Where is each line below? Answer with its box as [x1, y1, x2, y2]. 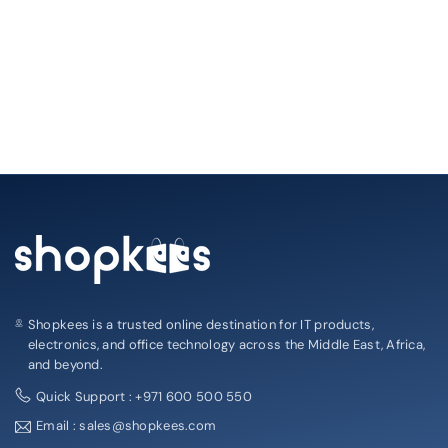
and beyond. [27, 355, 103, 373]
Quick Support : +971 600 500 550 [36, 387, 252, 405]
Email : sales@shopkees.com [36, 416, 217, 434]
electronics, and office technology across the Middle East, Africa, [27, 335, 426, 353]
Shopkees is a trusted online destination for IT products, [27, 315, 374, 333]
